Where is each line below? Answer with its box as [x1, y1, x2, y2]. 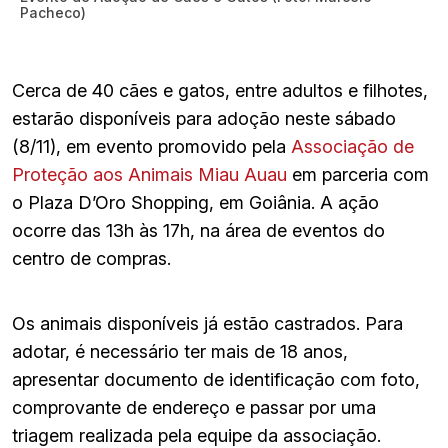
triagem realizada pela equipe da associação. [12, 424, 381, 446]
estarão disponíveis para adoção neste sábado [12, 107, 396, 129]
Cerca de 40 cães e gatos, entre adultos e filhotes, [12, 79, 428, 101]
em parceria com [287, 163, 429, 185]
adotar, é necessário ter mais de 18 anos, [12, 340, 348, 362]
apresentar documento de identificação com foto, [12, 368, 420, 390]
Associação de [291, 135, 414, 157]
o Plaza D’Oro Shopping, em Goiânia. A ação [12, 191, 379, 213]
